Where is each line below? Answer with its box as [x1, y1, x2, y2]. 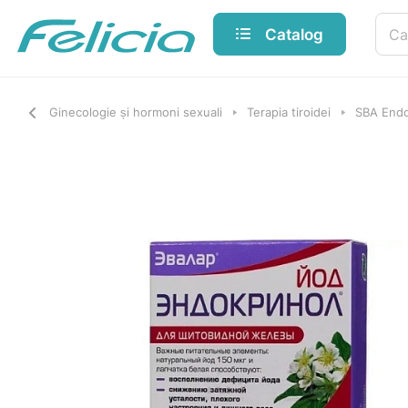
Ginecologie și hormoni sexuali [49, 105, 222, 119]
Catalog [265, 24, 323, 44]
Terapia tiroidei [247, 105, 331, 119]
